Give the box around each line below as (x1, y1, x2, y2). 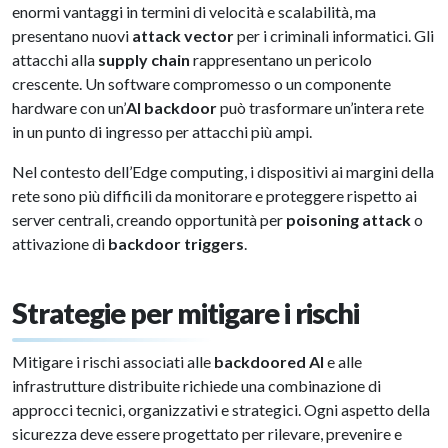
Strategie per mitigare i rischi (12, 296, 364, 330)
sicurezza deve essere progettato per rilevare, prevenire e (12, 424, 402, 443)
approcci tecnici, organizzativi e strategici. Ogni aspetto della (12, 400, 430, 419)
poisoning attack (286, 210, 411, 229)
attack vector (132, 26, 234, 45)
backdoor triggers (108, 234, 244, 253)
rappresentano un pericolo (190, 50, 372, 69)
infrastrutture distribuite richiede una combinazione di (12, 376, 381, 395)
